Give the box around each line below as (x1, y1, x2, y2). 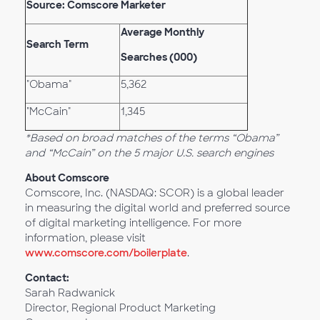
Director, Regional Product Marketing (25, 301, 216, 314)
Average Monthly (121, 26, 204, 39)
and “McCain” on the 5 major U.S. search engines (25, 146, 274, 159)
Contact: (25, 271, 69, 284)
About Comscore (25, 171, 109, 184)
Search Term (26, 38, 89, 51)
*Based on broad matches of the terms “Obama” (25, 131, 279, 144)
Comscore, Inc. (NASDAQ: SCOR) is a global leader (25, 186, 284, 199)
